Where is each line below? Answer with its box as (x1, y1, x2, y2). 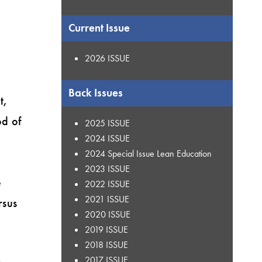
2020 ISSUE (84, 208, 130, 220)
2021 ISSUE (84, 192, 129, 205)
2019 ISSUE (84, 223, 128, 236)
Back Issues (68, 85, 123, 100)
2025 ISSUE (84, 116, 130, 129)
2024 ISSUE (84, 132, 130, 144)
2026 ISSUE (84, 51, 130, 64)
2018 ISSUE (84, 238, 128, 251)
